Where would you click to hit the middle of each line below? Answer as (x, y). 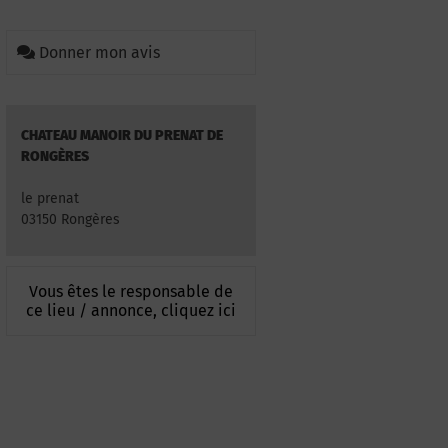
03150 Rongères (70, 219)
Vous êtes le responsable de (131, 292)
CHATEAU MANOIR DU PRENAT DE (122, 135)
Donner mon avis (99, 52)
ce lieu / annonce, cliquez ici (131, 311)
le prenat (50, 198)
